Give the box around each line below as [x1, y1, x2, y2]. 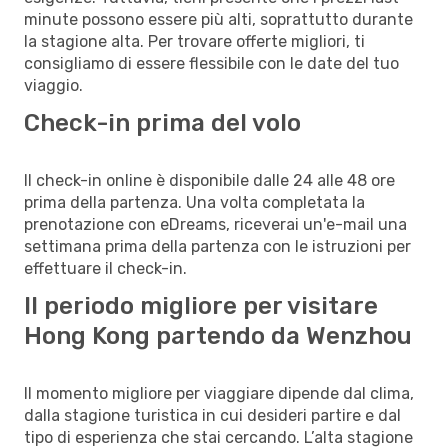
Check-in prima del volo [24, 108, 301, 137]
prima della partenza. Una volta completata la [24, 192, 365, 212]
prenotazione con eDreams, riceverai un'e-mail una [24, 214, 407, 234]
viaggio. [24, 75, 83, 95]
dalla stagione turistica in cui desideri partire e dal [24, 405, 401, 425]
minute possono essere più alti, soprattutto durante [24, 9, 413, 29]
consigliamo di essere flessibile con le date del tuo [24, 53, 399, 73]
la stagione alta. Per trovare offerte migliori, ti [24, 31, 365, 51]
